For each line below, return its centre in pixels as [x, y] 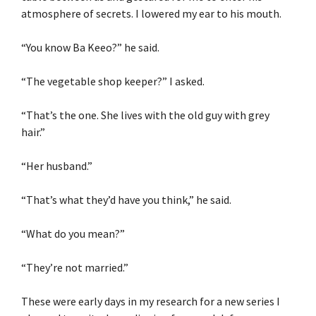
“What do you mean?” [73, 233]
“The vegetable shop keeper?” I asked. [113, 81]
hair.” [33, 132]
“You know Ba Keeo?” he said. [90, 47]
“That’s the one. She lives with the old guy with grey [145, 115]
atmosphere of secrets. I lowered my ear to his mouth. [151, 13]
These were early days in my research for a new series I [151, 301]
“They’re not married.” [75, 267]
